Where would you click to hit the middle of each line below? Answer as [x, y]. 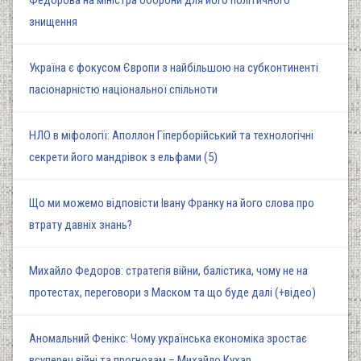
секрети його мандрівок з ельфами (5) [123, 158]
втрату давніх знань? [81, 225]
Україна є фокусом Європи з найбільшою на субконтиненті [174, 68]
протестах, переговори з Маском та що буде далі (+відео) [172, 293]
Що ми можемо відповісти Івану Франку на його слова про [172, 203]
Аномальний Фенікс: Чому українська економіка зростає [168, 339]
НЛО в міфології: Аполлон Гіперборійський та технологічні [171, 136]
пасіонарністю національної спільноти [123, 90]
